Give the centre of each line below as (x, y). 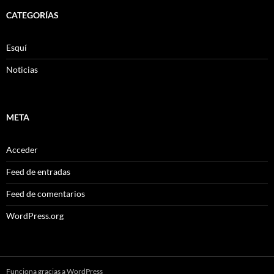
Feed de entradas (38, 172)
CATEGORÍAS (32, 15)
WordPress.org (35, 216)
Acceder (22, 150)
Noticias (22, 70)
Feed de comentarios (46, 194)
